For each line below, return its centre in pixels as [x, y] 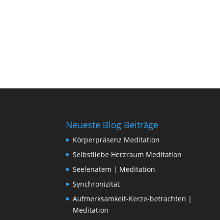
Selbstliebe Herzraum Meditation [127, 154]
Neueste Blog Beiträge [112, 124]
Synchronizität [96, 184]
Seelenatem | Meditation [114, 169]
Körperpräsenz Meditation [116, 139]
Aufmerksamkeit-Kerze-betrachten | [133, 198]
